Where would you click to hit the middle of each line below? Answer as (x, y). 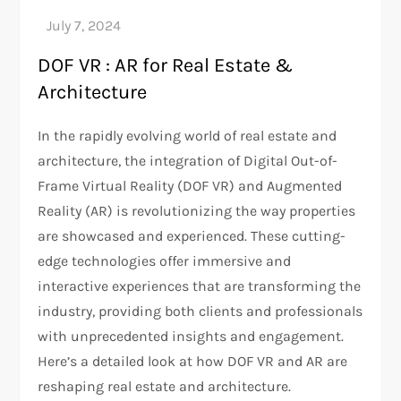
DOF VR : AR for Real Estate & (166, 66)
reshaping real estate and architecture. (165, 387)
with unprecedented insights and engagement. (191, 337)
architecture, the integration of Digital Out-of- (188, 161)
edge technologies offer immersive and (165, 261)
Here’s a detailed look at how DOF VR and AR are (193, 362)
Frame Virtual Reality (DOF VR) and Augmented (190, 186)
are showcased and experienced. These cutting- (192, 236)
